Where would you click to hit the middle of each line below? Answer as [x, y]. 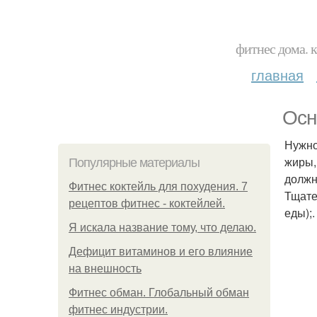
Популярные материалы [134, 163]
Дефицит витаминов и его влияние [161, 252]
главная [277, 75]
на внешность [105, 269]
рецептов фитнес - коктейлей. [147, 203]
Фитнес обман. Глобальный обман [159, 293]
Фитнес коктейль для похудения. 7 [158, 186]
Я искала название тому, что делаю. [162, 227]
